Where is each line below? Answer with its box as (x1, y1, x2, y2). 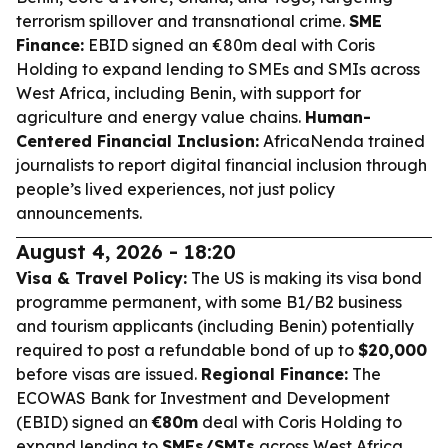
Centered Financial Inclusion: (16, 131, 259, 151)
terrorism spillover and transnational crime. (16, 11, 349, 31)
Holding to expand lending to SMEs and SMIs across (16, 59, 420, 79)
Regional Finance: (201, 364, 348, 384)
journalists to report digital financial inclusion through (16, 155, 427, 175)
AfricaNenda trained (259, 131, 425, 151)
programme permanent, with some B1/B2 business (16, 292, 402, 312)
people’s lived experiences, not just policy (16, 179, 335, 199)
